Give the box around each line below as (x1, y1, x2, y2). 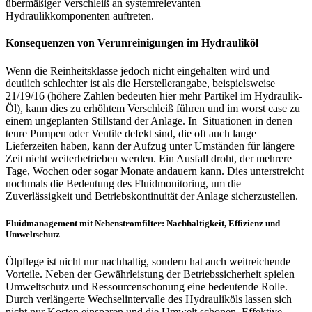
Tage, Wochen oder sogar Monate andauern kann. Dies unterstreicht (6, 164, 304, 177)
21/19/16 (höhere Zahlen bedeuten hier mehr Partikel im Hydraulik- (6, 89, 302, 102)
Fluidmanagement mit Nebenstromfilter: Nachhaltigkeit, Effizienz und (6, 217, 280, 228)
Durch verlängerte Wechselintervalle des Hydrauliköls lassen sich (6, 292, 292, 305)
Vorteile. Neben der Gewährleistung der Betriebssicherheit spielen (6, 267, 295, 280)
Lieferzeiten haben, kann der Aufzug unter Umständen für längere (6, 139, 295, 152)
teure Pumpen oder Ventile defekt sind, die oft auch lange (6, 127, 256, 139)
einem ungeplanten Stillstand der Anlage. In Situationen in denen (6, 114, 292, 127)
